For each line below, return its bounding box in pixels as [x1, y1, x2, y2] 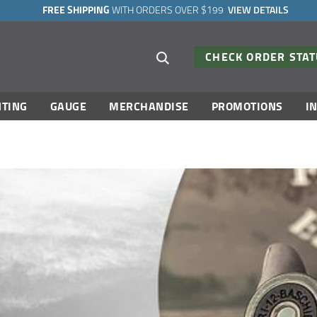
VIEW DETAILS [227, 3, 289, 18]
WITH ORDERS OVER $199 [109, 3, 228, 18]
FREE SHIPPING [42, 2, 110, 18]
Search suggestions [174, 42, 255, 57]
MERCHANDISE [109, 96, 189, 115]
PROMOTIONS [211, 96, 283, 115]
